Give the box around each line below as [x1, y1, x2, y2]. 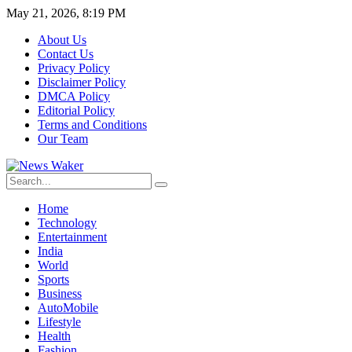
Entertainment [38, 230, 107, 244]
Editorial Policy [38, 104, 115, 117]
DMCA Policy [38, 90, 110, 103]
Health [38, 329, 71, 343]
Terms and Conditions [38, 118, 147, 131]
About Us [38, 33, 86, 46]
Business [38, 287, 82, 300]
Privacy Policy [38, 61, 110, 75]
